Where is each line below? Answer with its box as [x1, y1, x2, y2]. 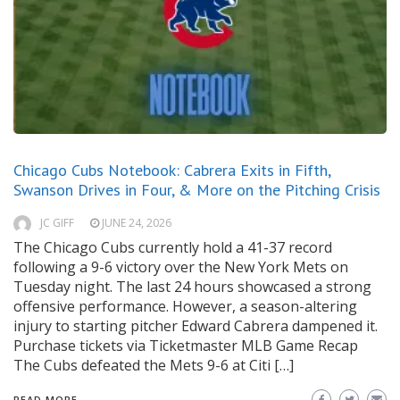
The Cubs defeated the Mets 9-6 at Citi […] [13, 355, 294, 376]
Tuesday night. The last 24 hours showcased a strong [13, 277, 371, 297]
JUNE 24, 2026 [102, 215, 171, 231]
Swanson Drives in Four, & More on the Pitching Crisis [13, 179, 380, 201]
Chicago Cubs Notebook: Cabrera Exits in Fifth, [13, 160, 330, 181]
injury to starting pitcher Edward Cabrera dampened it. [13, 316, 378, 337]
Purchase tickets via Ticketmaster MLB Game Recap [13, 336, 358, 356]
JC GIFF [40, 215, 74, 231]
